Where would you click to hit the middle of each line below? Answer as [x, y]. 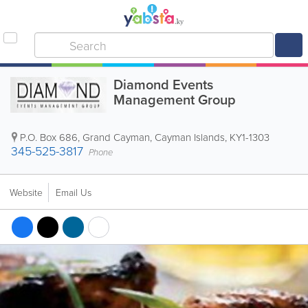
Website [26, 192]
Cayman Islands [190, 137]
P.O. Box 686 [49, 137]
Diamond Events [163, 84]
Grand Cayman [116, 137]
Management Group [175, 99]
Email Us [74, 192]
